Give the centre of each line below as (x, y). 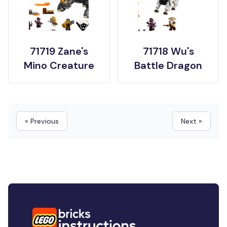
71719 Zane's (59, 51)
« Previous (42, 121)
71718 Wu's (168, 51)
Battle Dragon (168, 65)
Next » (192, 121)
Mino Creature (59, 65)
